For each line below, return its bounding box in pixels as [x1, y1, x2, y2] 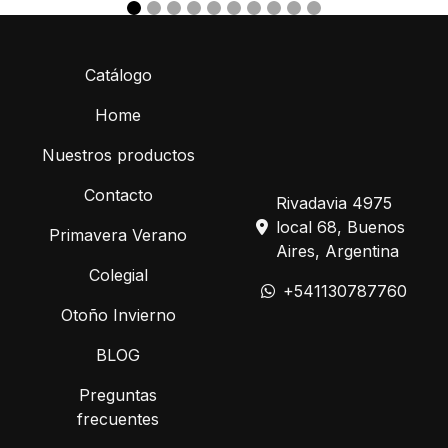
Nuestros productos [41, 145, 195, 166]
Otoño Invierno [60, 305, 176, 326]
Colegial [88, 265, 148, 286]
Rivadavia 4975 [276, 193, 392, 214]
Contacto [83, 185, 153, 206]
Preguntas [79, 385, 157, 406]
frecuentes [77, 409, 159, 430]
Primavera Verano [49, 225, 187, 246]
